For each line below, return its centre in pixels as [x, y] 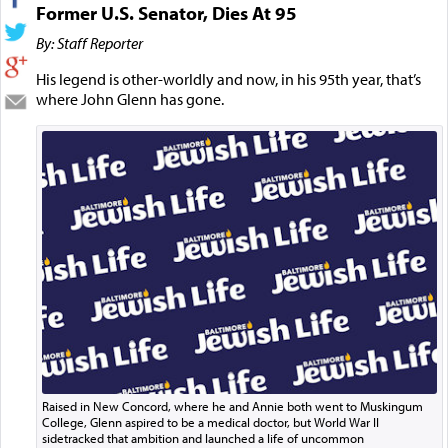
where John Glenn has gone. [129, 98]
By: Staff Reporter [89, 42]
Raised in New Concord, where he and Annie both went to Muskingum [232, 406]
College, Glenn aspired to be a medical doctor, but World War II [210, 422]
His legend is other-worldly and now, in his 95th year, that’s [228, 78]
